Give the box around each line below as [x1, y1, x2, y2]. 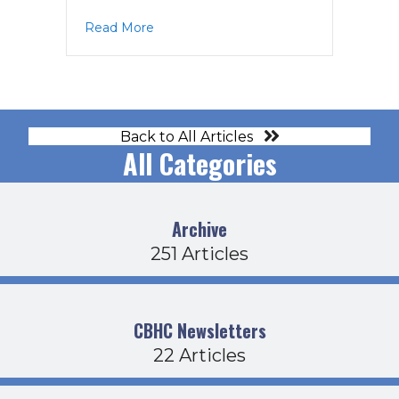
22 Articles [153, 345, 246, 367]
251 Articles [151, 243, 248, 265]
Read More [85, 19, 154, 36]
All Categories [122, 143, 277, 184]
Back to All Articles [119, 127, 253, 145]
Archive [172, 216, 227, 243]
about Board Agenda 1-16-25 [153, 18, 327, 35]
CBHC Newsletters [133, 317, 266, 345]
